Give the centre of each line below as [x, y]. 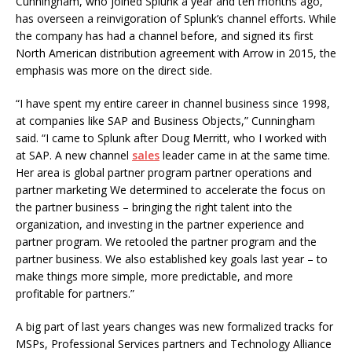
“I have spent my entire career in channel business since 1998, [173, 103]
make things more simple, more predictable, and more [154, 276]
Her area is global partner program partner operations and [164, 172]
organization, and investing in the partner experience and [160, 224]
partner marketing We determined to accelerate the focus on [170, 190]
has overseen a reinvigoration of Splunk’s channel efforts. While [176, 18]
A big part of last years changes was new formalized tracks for [174, 326]
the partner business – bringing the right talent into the [154, 207]
